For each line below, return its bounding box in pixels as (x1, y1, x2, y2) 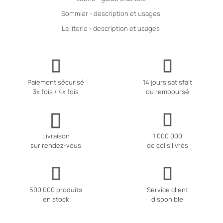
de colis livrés (146, 141, 188, 150)
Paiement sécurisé (27, 78, 84, 87)
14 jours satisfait (142, 78, 192, 87)
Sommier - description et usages (61, 8, 160, 18)
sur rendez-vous (30, 141, 81, 150)
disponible (151, 195, 183, 204)
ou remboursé (145, 87, 189, 97)
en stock (43, 195, 69, 204)
